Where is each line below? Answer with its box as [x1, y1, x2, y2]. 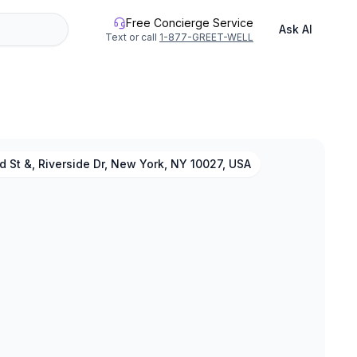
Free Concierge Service [126, 16, 253, 29]
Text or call [105, 31, 157, 43]
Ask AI [279, 22, 312, 36]
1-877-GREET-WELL [159, 31, 253, 43]
